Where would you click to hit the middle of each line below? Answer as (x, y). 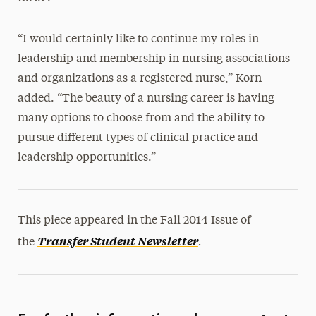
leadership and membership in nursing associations (153, 59)
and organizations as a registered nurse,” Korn (139, 79)
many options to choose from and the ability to (141, 119)
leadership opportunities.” (86, 158)
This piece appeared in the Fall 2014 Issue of (134, 221)
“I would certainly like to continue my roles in (138, 39)
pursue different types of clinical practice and (138, 138)
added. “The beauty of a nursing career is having (146, 99)
